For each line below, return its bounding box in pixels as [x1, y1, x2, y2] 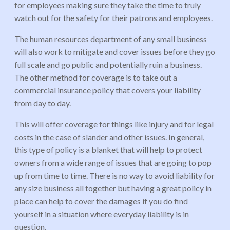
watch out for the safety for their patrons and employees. [14, 12, 213, 23]
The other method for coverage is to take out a [14, 72, 177, 82]
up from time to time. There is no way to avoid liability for [14, 170, 215, 180]
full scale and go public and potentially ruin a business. [14, 59, 202, 69]
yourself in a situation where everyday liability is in [14, 208, 189, 219]
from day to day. [14, 98, 71, 108]
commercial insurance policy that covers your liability [14, 85, 201, 95]
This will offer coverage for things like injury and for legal [14, 119, 214, 129]
